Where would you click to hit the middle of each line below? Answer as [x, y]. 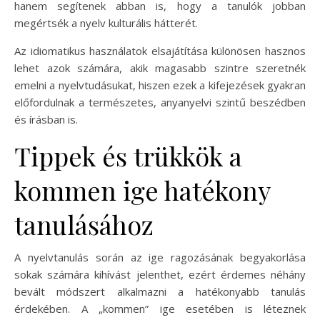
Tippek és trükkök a [128, 156]
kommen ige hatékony [142, 190]
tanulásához [84, 224]
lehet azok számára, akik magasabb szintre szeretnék [160, 68]
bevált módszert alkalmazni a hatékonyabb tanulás [160, 291]
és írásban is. [46, 119]
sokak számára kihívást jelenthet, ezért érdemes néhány [160, 274]
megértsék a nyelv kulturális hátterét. [106, 23]
